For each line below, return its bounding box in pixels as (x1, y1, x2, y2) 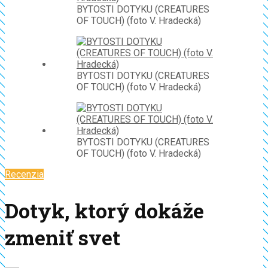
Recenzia (5, 169, 44, 180)
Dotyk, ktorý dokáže (5, 197, 204, 224)
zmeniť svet (5, 224, 120, 251)
